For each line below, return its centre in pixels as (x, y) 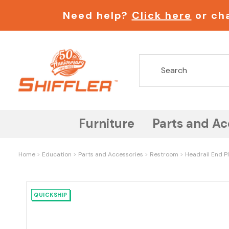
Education (57, 155)
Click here (162, 15)
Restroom (164, 155)
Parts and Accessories (111, 155)
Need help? (97, 15)
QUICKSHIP (51, 194)
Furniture (106, 123)
